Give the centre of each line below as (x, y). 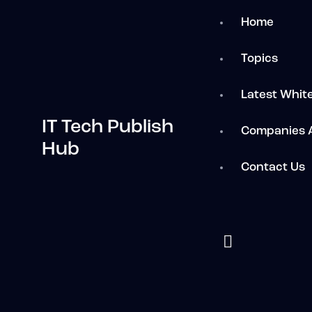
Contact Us (273, 168)
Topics (260, 59)
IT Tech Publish (108, 128)
